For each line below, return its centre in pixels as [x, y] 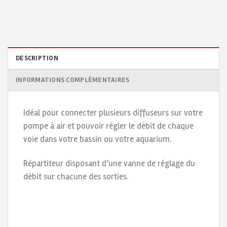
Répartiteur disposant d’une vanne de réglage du [109, 164]
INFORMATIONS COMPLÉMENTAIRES [73, 80]
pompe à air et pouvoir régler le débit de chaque [108, 126]
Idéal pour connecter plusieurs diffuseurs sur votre [113, 113]
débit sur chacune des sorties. [76, 177]
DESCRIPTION [37, 59]
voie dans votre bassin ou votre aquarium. [97, 139]
